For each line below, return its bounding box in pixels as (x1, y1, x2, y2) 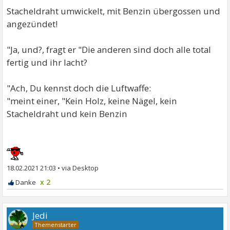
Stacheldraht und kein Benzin (7, 108, 128, 120)
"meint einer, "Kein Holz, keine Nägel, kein (7, 95, 178, 107)
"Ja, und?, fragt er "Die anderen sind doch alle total (7, 44, 212, 56)
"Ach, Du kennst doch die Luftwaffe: (7, 82, 151, 94)
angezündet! (7, 18, 58, 30)
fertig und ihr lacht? (7, 56, 88, 69)
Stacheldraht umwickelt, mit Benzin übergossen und (7, 5, 221, 17)
